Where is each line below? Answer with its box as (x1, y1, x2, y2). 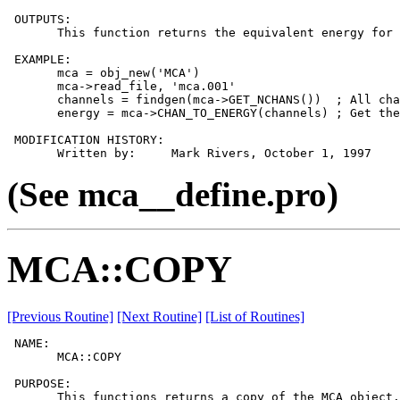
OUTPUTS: (7, 12, 71, 26)
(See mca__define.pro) (7, 174, 338, 213)
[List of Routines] (205, 309, 304, 325)
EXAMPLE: (7, 52, 71, 66)
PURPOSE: (7, 377, 71, 391)
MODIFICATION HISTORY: (7, 132, 164, 146)
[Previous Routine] (7, 309, 113, 325)
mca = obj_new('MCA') (7, 65, 200, 79)
